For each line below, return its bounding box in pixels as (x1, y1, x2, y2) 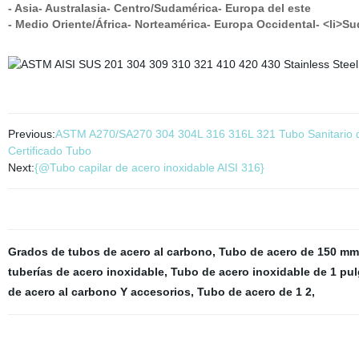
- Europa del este (217, 2, 311, 14)
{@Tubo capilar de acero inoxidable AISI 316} (34, 161, 264, 174)
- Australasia (38, 2, 107, 14)
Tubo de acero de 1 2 (196, 285, 312, 298)
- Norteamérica (127, 18, 207, 30)
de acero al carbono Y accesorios (7, 285, 191, 298)
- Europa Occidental (206, 18, 316, 30)
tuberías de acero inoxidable (7, 265, 164, 278)
